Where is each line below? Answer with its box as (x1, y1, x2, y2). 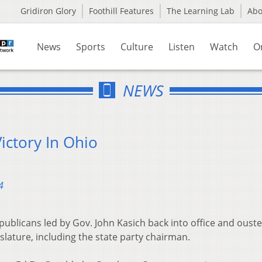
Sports (76, 40, 105, 53)
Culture (120, 40, 153, 53)
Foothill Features (89, 5, 154, 16)
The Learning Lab (167, 5, 235, 16)
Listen (168, 40, 195, 53)
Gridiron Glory (20, 5, 76, 16)
